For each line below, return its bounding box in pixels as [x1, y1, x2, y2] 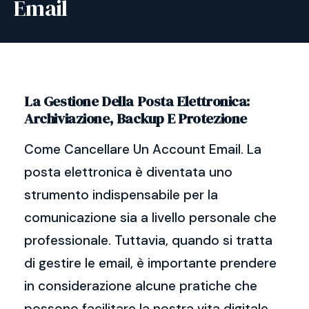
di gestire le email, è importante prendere [24, 255, 277, 272]
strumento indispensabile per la [24, 186, 218, 203]
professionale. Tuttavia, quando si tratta [24, 232, 272, 249]
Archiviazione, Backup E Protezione [24, 108, 247, 128]
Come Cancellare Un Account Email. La [24, 141, 261, 158]
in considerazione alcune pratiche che [24, 277, 257, 295]
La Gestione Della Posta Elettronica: [24, 91, 250, 111]
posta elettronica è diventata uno [24, 163, 232, 181]
